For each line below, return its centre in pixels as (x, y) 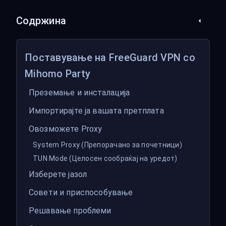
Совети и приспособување (81, 192)
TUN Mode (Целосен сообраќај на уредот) (105, 158)
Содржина (41, 21)
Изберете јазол (58, 174)
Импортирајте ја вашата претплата (96, 111)
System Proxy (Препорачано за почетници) (107, 145)
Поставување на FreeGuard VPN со (110, 58)
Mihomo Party (58, 74)
